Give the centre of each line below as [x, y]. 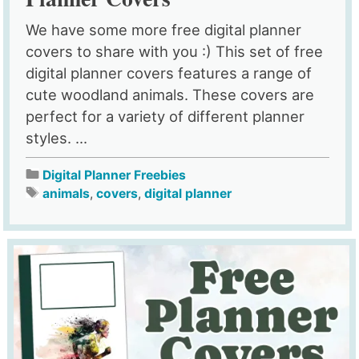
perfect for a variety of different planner [165, 116]
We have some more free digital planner [164, 29]
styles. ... [57, 137]
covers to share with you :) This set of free [175, 51]
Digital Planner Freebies [115, 175]
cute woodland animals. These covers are [170, 94]
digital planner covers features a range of [169, 73]
